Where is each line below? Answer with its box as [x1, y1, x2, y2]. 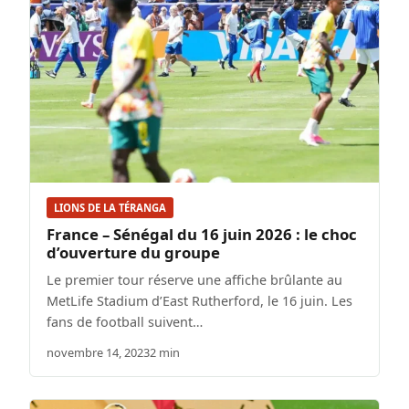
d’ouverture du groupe [47, 242, 220, 264]
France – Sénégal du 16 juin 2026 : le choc [47, 224, 357, 246]
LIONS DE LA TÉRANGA [54, 200, 166, 215]
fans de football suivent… [47, 313, 203, 331]
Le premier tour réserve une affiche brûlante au [47, 271, 342, 289]
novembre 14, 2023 [47, 344, 150, 362]
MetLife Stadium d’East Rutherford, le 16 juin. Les [47, 292, 352, 310]
